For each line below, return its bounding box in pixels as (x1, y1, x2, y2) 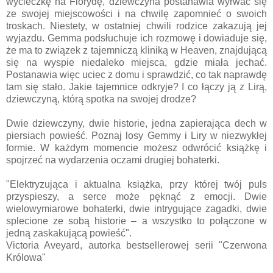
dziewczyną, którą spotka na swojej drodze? (6, 93, 196, 104)
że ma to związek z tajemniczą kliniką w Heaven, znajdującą (6, 44, 267, 55)
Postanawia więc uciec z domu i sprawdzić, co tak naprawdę (6, 69, 267, 80)
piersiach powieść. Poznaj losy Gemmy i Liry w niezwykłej (6, 130, 267, 141)
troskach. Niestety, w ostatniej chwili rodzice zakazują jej (6, 20, 267, 31)
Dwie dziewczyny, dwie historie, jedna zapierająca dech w (6, 118, 267, 129)
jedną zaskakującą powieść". (6, 227, 132, 238)
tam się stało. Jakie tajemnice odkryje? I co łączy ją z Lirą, (6, 81, 267, 92)
